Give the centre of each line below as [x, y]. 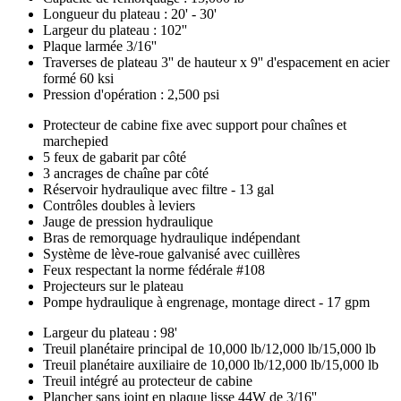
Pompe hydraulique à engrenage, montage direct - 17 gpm [206, 302]
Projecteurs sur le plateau [113, 286]
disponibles [57, 359]
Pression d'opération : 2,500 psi [131, 94]
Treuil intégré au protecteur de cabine [148, 380]
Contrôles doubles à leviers [119, 205]
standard [47, 152]
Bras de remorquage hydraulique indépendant [171, 237]
